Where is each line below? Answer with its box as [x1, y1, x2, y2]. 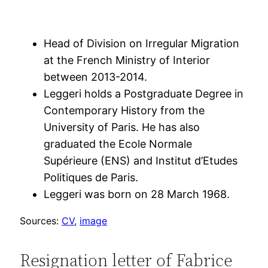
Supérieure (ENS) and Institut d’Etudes [44, 154, 238, 167]
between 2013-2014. [44, 70, 148, 83]
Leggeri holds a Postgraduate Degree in [44, 87, 244, 100]
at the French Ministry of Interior [44, 53, 211, 66]
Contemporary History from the [44, 103, 205, 117]
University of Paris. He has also [44, 120, 200, 133]
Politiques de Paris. [44, 170, 139, 184]
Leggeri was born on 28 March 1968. [44, 187, 230, 200]
